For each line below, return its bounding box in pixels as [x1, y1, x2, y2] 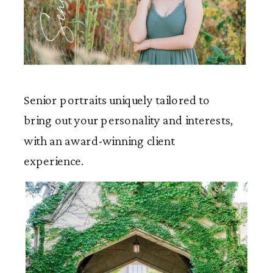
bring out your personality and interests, [24, 113, 234, 127]
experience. [24, 154, 84, 168]
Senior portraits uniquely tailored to [24, 93, 210, 107]
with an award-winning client [24, 133, 175, 148]
